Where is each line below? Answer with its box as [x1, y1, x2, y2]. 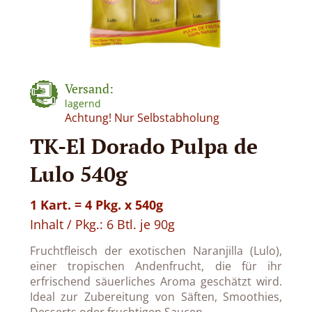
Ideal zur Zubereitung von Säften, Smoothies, [29, 289, 283, 304]
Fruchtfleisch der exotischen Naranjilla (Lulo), [29, 243, 283, 258]
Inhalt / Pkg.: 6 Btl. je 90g [29, 216, 175, 233]
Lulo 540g [29, 160, 127, 188]
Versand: [64, 80, 114, 97]
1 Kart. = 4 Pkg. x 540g [29, 196, 163, 213]
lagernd [64, 97, 101, 110]
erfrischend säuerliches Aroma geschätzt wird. [29, 274, 283, 289]
